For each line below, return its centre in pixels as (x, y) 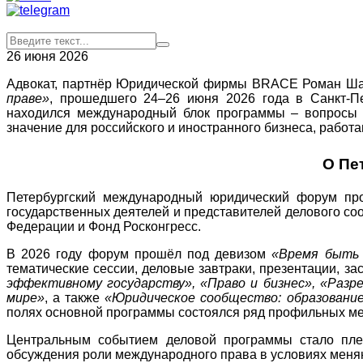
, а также (75, 297)
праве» (28, 98)
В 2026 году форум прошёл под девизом (139, 254)
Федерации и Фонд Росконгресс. (104, 226)
